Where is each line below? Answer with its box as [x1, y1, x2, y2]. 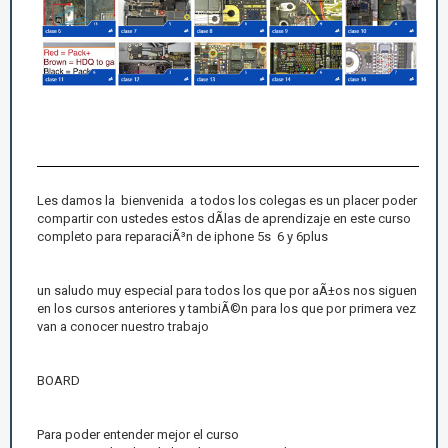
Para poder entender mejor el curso [37, 426, 239, 442]
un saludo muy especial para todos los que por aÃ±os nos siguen [37, 282, 417, 298]
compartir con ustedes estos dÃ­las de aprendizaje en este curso [37, 210, 411, 226]
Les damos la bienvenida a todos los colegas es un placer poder [37, 192, 417, 208]
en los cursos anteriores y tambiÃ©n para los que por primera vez [37, 300, 416, 316]
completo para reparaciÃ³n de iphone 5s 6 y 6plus [37, 228, 328, 244]
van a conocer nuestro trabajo [37, 318, 209, 334]
